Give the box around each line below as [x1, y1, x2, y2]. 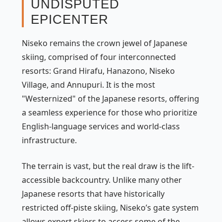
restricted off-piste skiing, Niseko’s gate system [22, 202, 199, 213]
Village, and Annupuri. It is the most [22, 79, 155, 90]
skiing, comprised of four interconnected [22, 51, 176, 62]
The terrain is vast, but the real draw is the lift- [22, 160, 194, 171]
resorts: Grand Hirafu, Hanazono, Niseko [22, 65, 175, 76]
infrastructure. [22, 134, 77, 146]
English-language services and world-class [22, 120, 180, 132]
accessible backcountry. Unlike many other [22, 174, 182, 185]
